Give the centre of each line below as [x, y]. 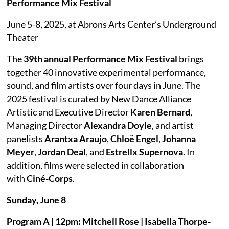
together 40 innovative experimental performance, [107, 72]
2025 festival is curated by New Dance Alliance [99, 98]
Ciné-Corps [50, 178]
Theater [23, 37]
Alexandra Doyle [118, 125]
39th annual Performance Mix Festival [101, 59]
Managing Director [45, 125]
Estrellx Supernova [145, 152]
